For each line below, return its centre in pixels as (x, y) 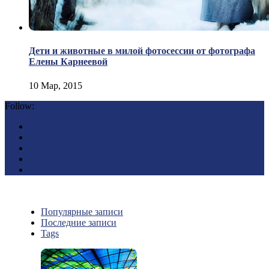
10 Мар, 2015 (56, 85)
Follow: (20, 106)
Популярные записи (82, 211)
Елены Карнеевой (68, 62)
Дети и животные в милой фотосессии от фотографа (142, 51)
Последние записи (79, 222)
